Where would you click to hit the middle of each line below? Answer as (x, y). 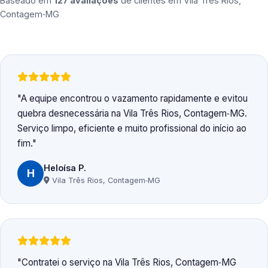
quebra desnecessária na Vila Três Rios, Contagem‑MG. (132, 114)
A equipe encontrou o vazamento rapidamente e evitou (134, 99)
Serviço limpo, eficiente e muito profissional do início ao (132, 129)
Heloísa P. (65, 167)
